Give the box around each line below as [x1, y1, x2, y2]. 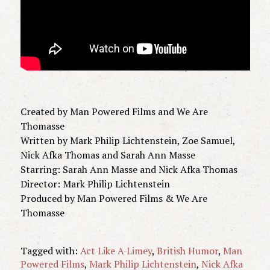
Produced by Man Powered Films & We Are [20, 191, 207, 205]
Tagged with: [20, 243, 80, 257]
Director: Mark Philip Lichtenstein [20, 177, 170, 190]
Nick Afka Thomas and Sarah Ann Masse [20, 148, 195, 162]
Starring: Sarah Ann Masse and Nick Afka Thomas [20, 162, 237, 176]
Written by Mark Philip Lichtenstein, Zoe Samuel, [20, 133, 235, 147]
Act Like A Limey [80, 243, 152, 257]
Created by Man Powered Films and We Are [20, 104, 208, 118]
